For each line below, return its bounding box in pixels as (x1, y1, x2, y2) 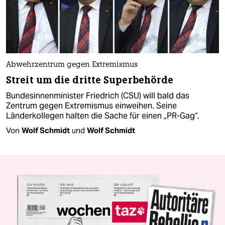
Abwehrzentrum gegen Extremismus (6, 61, 138, 69)
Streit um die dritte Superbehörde (6, 74, 174, 87)
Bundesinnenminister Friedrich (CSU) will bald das (6, 90, 189, 101)
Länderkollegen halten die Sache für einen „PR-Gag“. (6, 110, 199, 122)
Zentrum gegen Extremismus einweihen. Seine (6, 100, 177, 111)
